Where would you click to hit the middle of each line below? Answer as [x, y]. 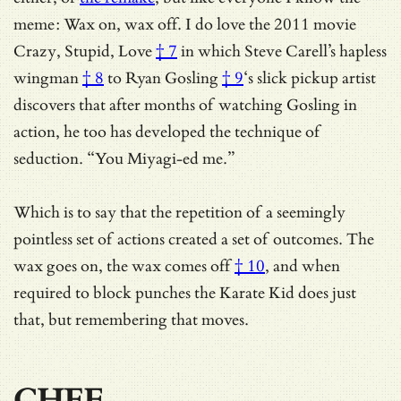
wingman [46, 78]
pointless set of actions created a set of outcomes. [180, 239]
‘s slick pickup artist [310, 78]
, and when [303, 266]
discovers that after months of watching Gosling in [185, 105]
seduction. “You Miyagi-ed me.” [124, 158]
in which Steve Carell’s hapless [282, 51]
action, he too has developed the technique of [167, 132]
